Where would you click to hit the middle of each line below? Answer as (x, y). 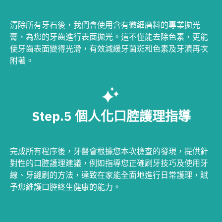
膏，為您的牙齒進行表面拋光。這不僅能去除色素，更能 (109, 36)
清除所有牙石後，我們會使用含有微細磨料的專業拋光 (105, 25)
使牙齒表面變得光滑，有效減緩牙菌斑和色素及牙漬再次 (109, 48)
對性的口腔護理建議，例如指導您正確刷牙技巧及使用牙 (109, 163)
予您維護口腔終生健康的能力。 (65, 187)
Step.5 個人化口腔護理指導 (111, 116)
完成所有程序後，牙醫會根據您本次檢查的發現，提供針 (109, 151)
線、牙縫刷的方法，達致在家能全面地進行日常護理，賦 (109, 175)
